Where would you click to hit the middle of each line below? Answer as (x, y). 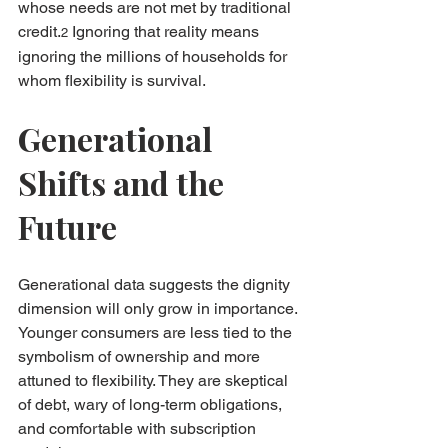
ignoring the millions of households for (154, 56)
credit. (39, 31)
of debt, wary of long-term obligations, (152, 404)
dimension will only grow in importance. (159, 308)
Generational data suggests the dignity (156, 284)
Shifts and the (124, 182)
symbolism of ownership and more (141, 356)
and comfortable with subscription (139, 428)
